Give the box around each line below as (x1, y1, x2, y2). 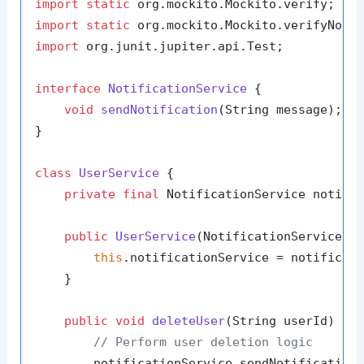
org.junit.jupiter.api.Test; (79, 38, 284, 54)
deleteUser (152, 313, 226, 328)
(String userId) (225, 313, 336, 328)
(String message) (218, 102, 336, 117)
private (64, 186, 116, 201)
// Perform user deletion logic (93, 334, 314, 349)
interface (35, 80, 102, 96)
